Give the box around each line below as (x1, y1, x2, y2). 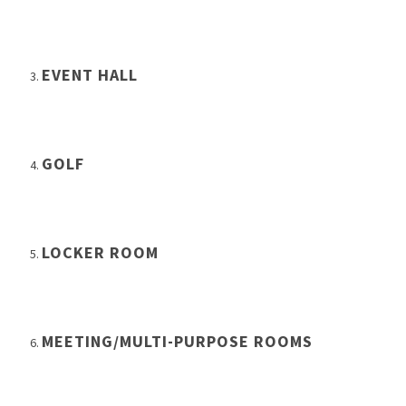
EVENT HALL (42, 63, 138, 85)
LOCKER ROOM (42, 241, 159, 263)
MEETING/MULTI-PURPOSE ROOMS (42, 330, 313, 352)
